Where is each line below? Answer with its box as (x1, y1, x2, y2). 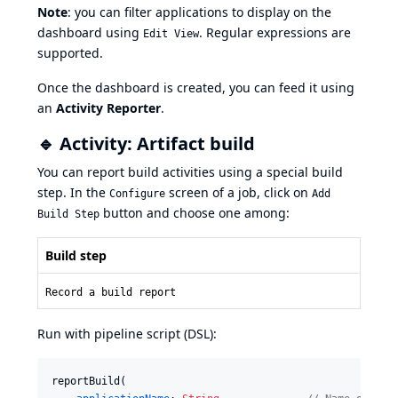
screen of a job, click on (165, 183, 312, 201)
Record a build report (45, 285, 176, 298)
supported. (37, 44, 103, 61)
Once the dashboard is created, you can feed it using (37, 78, 354, 96)
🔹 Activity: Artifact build (37, 131, 255, 155)
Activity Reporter (56, 99, 161, 116)
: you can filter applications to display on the (68, 3, 331, 20)
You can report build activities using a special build (37, 163, 343, 180)
